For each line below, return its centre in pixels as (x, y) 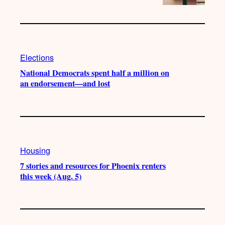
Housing (35, 150)
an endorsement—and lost (65, 84)
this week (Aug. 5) (51, 177)
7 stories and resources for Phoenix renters (93, 166)
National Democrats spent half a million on (95, 73)
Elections (37, 58)
